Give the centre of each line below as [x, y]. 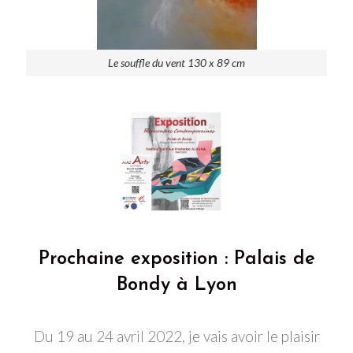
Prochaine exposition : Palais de [176, 259]
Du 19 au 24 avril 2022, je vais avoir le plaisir [176, 336]
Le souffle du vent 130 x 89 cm [176, 63]
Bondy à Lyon [176, 285]
